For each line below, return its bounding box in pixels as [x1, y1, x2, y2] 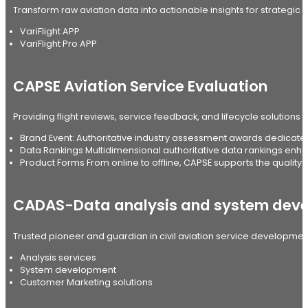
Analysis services [19, 251, 96, 263]
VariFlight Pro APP [19, 37, 97, 49]
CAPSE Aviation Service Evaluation [12, 75, 267, 97]
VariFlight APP [19, 25, 80, 37]
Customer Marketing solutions [19, 276, 153, 288]
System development [19, 263, 116, 276]
